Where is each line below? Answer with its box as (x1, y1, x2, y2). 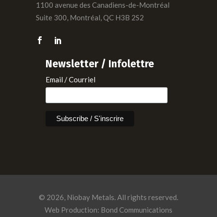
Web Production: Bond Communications (45, 205, 172, 214)
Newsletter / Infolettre (46, 57, 154, 70)
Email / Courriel (46, 75, 95, 84)
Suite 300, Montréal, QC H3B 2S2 (36, 13, 144, 22)
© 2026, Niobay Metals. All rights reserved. (39, 192, 178, 201)
